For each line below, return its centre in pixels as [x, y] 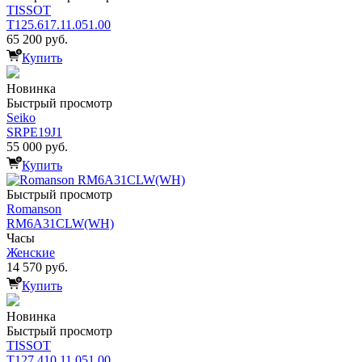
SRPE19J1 [34, 132]
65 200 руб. [37, 39]
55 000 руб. [37, 146]
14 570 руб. [37, 267]
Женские [31, 252]
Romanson [34, 208]
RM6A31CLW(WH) [60, 223]
